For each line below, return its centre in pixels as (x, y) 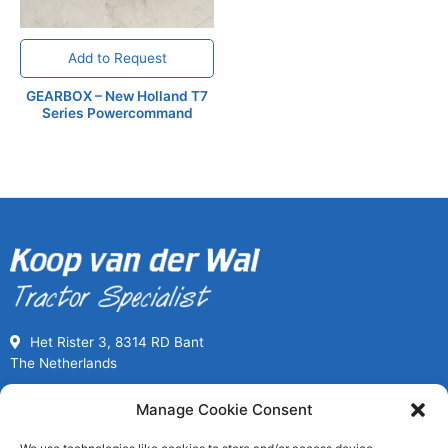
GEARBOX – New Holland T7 (117, 96)
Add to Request (117, 58)
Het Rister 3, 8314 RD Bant (117, 341)
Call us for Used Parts (224, 398)
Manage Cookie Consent (224, 409)
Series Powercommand (117, 113)
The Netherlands (63, 362)
